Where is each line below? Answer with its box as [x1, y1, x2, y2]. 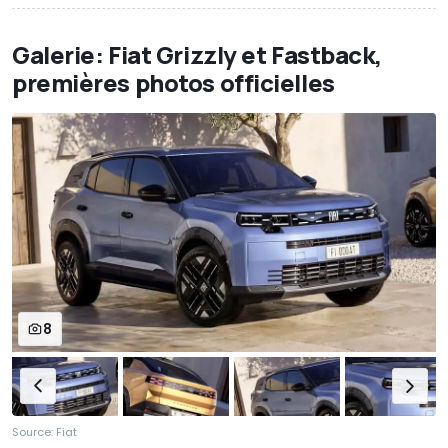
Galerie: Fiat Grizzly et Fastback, [12, 38, 383, 72]
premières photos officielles [12, 66, 335, 100]
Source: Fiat [12, 424, 77, 441]
